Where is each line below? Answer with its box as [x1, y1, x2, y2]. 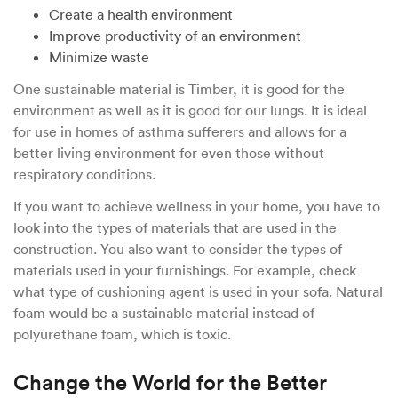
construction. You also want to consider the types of [13, 239, 342, 258]
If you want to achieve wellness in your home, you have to [13, 196, 380, 215]
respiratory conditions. [13, 164, 159, 183]
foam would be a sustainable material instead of [13, 303, 314, 322]
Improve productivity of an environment [49, 26, 301, 44]
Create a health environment [49, 4, 233, 23]
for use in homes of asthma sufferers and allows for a [13, 122, 346, 140]
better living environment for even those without [13, 143, 324, 162]
